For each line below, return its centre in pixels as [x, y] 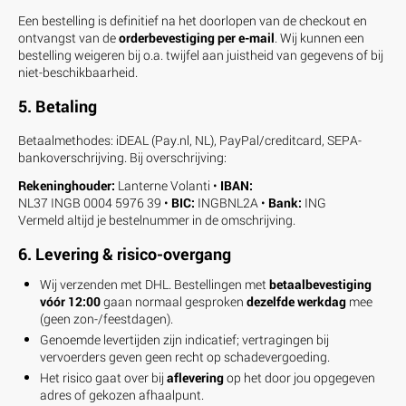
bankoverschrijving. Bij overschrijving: [122, 157]
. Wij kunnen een [319, 37]
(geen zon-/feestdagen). [106, 318]
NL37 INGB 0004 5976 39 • [95, 202]
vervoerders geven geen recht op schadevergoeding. [185, 356]
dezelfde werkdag [296, 301]
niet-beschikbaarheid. [78, 72]
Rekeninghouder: [67, 185]
